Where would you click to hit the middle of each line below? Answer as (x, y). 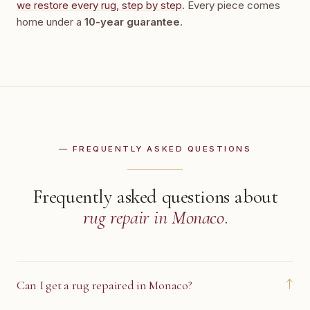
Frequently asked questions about (155, 197)
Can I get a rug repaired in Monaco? (104, 285)
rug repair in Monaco (153, 217)
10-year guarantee (132, 22)
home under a (51, 22)
